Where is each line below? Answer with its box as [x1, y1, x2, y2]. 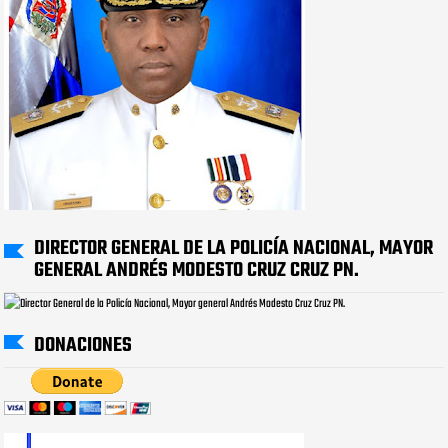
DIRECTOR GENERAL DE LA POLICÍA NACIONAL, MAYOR [34, 232, 434, 264]
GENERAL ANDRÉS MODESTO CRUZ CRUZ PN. [34, 254, 360, 286]
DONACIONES [34, 329, 133, 361]
